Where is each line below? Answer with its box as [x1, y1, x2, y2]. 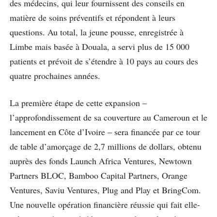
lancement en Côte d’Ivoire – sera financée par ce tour [10, 125, 200, 138]
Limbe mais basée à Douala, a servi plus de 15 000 [10, 40, 189, 52]
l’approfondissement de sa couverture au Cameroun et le [10, 111, 207, 123]
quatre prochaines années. [10, 69, 100, 81]
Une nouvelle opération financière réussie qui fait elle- [10, 198, 200, 210]
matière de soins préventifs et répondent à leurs [10, 11, 175, 23]
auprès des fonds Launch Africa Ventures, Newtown [10, 155, 192, 167]
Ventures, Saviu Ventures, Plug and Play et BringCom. [10, 184, 201, 196]
